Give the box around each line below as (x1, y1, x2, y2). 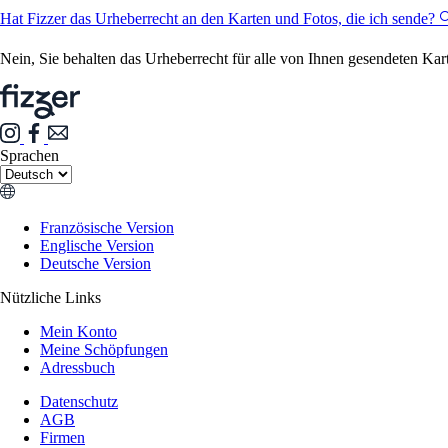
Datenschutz (40, 392, 118, 410)
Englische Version (40, 236, 154, 254)
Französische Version (40, 218, 174, 236)
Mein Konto (40, 322, 117, 340)
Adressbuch (40, 358, 115, 376)
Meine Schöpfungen (40, 340, 168, 358)
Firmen (40, 428, 85, 446)
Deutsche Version (40, 254, 151, 272)
